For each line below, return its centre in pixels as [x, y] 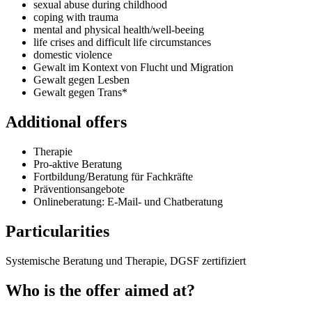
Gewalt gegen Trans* [80, 93]
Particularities [57, 231]
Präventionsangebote [79, 189]
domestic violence [73, 55]
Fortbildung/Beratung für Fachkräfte [113, 176]
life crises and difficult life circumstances [122, 42]
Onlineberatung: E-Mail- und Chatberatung [128, 201]
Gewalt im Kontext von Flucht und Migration [133, 68]
